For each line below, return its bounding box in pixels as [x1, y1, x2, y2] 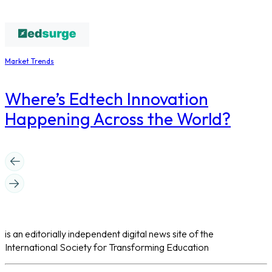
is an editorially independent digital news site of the [5, 227, 214, 240]
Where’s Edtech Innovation [5, 88, 208, 110]
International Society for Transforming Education [5, 240, 209, 253]
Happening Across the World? [5, 108, 231, 130]
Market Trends [5, 56, 54, 66]
